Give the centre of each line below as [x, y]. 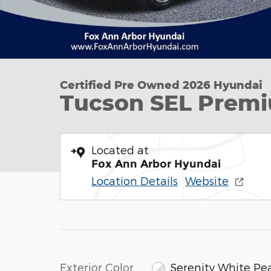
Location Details [135, 181]
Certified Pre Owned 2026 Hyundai [161, 85]
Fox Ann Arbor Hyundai [156, 164]
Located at [120, 150]
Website [207, 181]
